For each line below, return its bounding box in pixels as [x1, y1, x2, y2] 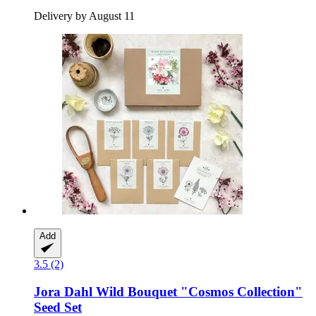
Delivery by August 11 [34, 9, 135, 22]
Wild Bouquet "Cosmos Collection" [92, 284, 303, 299]
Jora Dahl [34, 284, 92, 299]
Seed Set [34, 299, 82, 315]
